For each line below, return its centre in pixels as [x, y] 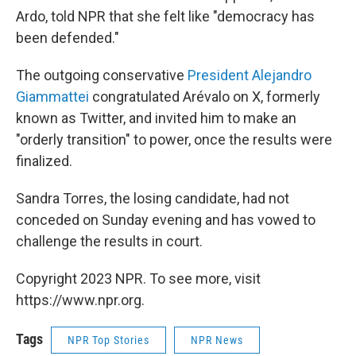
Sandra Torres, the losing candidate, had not [153, 198]
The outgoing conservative [102, 75]
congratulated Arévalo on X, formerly [206, 97]
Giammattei [54, 97]
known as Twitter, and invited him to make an [156, 118]
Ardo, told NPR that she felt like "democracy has [165, 16]
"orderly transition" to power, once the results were [174, 139]
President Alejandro [250, 75]
